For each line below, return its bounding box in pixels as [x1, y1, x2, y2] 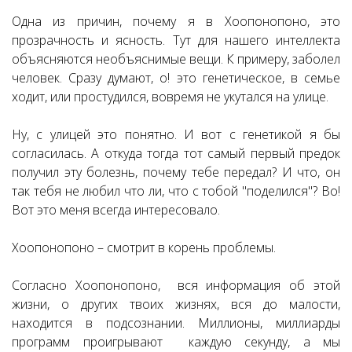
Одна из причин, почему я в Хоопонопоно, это [12, 13, 340, 30]
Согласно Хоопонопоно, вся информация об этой [12, 277, 340, 294]
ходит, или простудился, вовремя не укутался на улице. [12, 88, 328, 105]
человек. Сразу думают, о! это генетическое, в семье [12, 69, 340, 86]
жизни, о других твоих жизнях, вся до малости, [12, 295, 340, 313]
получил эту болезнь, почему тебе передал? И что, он [12, 163, 340, 181]
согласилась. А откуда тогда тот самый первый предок [12, 145, 340, 162]
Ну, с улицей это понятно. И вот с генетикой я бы [12, 126, 340, 143]
